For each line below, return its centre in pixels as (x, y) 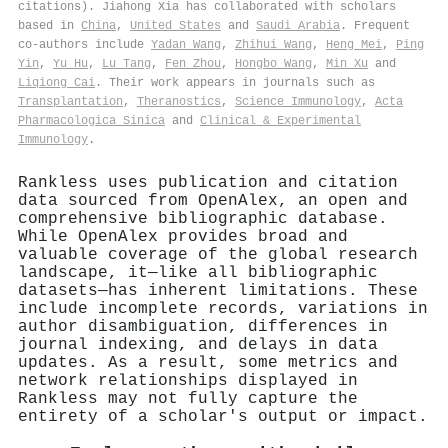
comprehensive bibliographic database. (203, 218)
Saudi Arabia (298, 25)
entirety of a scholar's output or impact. (223, 416)
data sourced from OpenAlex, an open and (213, 200)
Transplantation (70, 101)
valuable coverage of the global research (218, 254)
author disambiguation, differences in (203, 326)
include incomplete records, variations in (223, 308)
